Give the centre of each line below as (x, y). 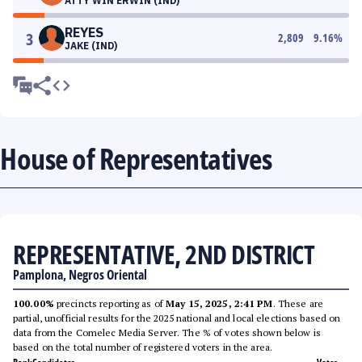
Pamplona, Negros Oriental (80, 275)
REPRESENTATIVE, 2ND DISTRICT (164, 254)
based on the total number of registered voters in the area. (143, 347)
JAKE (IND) (91, 46)
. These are (298, 303)
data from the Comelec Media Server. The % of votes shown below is (167, 333)
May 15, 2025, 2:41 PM (219, 303)
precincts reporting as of (110, 303)
